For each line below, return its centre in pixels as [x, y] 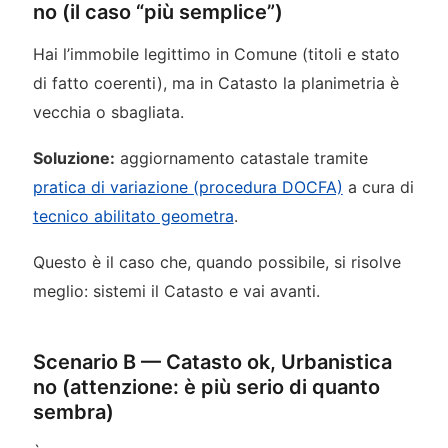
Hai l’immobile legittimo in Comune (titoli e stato [216, 54]
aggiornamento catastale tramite [241, 158]
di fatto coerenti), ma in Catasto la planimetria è [215, 83]
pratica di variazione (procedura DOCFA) [187, 187]
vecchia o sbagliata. [108, 112]
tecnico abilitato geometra [133, 216]
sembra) [73, 412]
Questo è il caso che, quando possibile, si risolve [216, 262]
